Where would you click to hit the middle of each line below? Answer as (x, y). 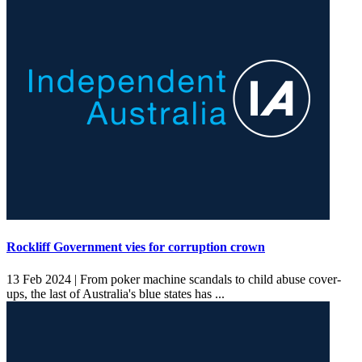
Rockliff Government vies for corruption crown (136, 247)
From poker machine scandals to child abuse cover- (209, 279)
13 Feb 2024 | (42, 279)
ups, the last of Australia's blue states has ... (117, 293)
